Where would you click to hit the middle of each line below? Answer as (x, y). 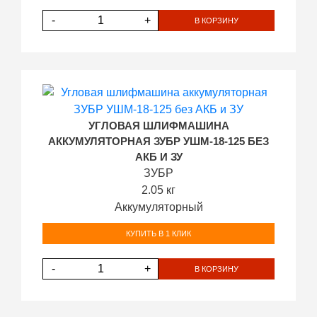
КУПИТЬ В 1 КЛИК (158, 233)
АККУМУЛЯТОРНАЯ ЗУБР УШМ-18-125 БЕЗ (158, 142)
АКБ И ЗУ (158, 157)
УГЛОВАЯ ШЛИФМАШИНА (158, 126)
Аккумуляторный (158, 207)
